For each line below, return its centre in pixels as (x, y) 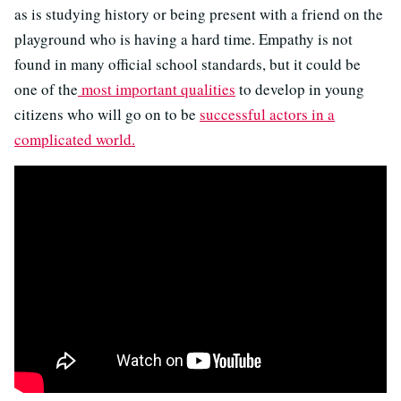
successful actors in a (267, 114)
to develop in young (300, 89)
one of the (46, 89)
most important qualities (157, 89)
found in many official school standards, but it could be (188, 64)
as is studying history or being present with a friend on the (199, 13)
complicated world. (75, 139)
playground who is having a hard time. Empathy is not (183, 38)
